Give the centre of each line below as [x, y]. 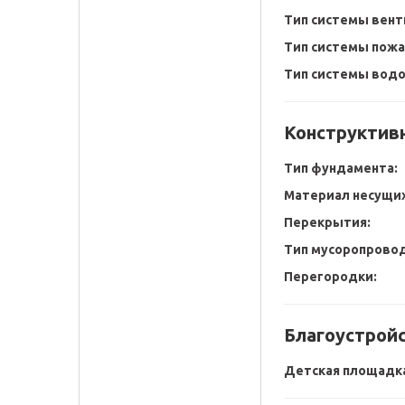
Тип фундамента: [341, 168]
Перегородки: [330, 277]
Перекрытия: [327, 222]
